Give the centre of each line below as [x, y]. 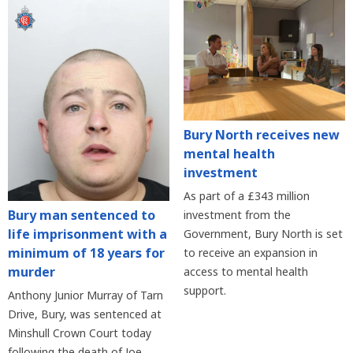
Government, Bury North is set [263, 233]
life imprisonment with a [87, 234]
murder [32, 272]
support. [204, 290]
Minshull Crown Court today [80, 333]
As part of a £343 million [246, 195]
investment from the [237, 214]
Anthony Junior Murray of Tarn [85, 295]
